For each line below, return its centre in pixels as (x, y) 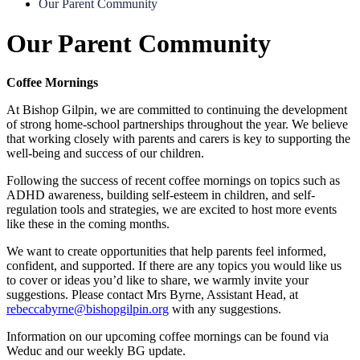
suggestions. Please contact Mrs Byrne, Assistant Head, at (152, 295)
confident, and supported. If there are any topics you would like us (174, 266)
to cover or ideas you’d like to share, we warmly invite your (157, 280)
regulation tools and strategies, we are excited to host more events (172, 209)
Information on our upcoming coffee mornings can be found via (168, 336)
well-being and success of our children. (105, 153)
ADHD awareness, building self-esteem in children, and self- (161, 195)
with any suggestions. (227, 309)
